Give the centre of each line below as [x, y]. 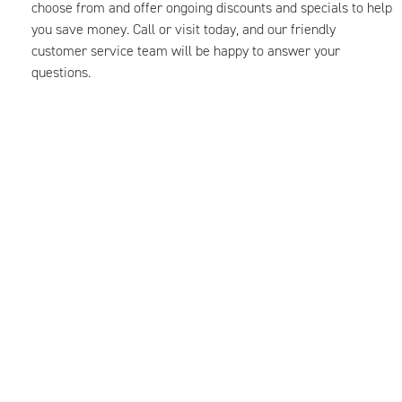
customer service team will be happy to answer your [186, 51]
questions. [61, 72]
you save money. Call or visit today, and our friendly [184, 29]
